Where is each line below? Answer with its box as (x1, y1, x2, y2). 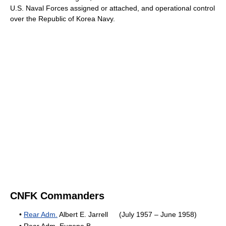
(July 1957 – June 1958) (119, 210, 197, 218)
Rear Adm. (24, 210, 58, 218)
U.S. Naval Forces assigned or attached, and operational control (10, 4, 215, 12)
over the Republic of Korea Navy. (10, 15, 115, 23)
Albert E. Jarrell (58, 210, 108, 218)
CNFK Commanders (10, 190, 104, 201)
